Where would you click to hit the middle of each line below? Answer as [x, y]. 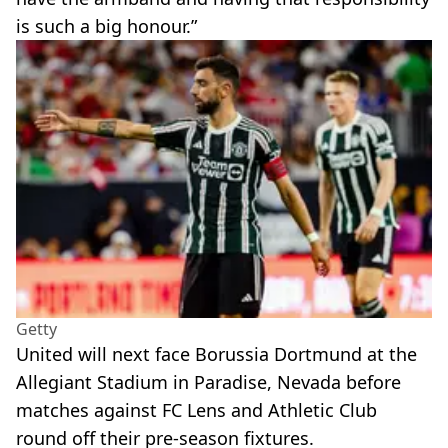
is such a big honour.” [106, 26]
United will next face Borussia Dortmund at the [216, 353]
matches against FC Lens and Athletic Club [196, 409]
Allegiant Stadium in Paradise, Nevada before [208, 381]
